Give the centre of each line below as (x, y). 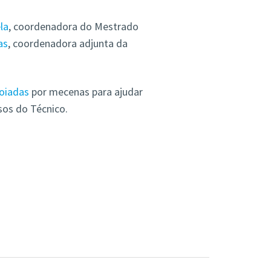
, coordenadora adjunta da (67, 44)
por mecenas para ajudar (86, 92)
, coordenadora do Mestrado (73, 27)
